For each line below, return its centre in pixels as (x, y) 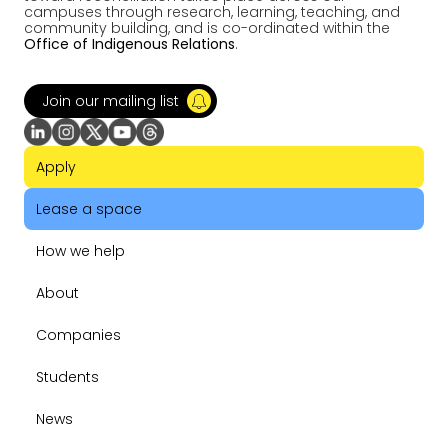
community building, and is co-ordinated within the (207, 28)
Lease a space (89, 209)
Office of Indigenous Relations (129, 44)
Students (67, 377)
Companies (78, 335)
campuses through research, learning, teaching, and (212, 12)
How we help (80, 251)
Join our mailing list (110, 101)
